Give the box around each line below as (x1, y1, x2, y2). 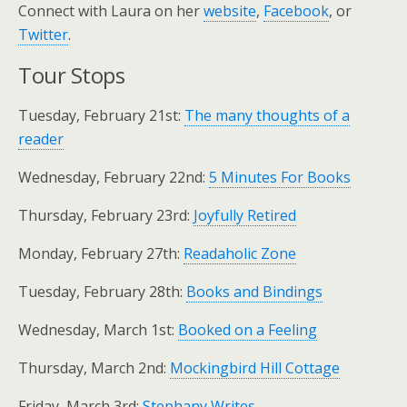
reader (18, 129, 64, 149)
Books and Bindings (186, 282, 323, 302)
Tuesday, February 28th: (18, 282, 186, 302)
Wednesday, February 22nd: (18, 167, 209, 187)
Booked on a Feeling (178, 320, 317, 340)
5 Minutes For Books (209, 167, 351, 187)
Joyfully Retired (194, 205, 296, 225)
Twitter (18, 25, 68, 45)
